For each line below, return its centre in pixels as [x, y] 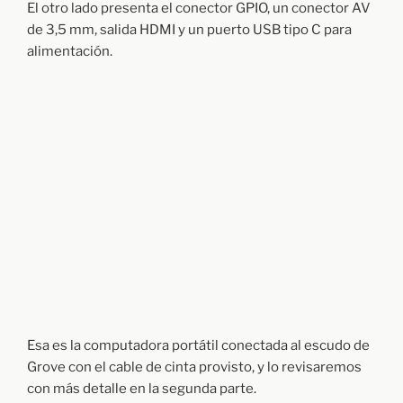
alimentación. [70, 51]
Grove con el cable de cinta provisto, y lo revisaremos [194, 367]
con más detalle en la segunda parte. [142, 389]
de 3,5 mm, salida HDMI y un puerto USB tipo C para [189, 29]
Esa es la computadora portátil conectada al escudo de [198, 346]
